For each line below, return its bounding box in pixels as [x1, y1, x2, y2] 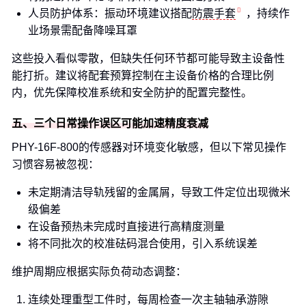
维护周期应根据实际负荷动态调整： [12, 266, 186, 277]
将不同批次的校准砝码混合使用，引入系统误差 [28, 238, 258, 249]
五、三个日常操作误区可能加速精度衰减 [12, 117, 208, 129]
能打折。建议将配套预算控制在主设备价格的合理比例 [12, 70, 274, 81]
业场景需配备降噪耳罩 [28, 25, 137, 36]
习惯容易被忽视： [12, 158, 99, 170]
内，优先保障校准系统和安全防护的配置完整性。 [12, 87, 252, 98]
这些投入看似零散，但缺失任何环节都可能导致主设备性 [12, 53, 285, 64]
